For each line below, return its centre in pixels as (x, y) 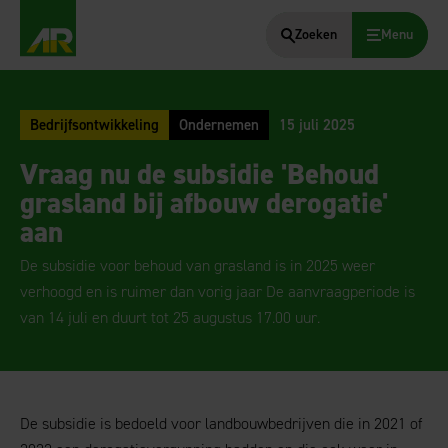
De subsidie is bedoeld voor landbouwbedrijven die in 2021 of (221, 423)
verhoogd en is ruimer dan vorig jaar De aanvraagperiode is (217, 291)
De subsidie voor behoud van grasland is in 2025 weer (197, 265)
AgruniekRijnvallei (79, 76)
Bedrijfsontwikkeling (94, 125)
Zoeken (316, 34)
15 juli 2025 (317, 125)
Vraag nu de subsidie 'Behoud (199, 174)
